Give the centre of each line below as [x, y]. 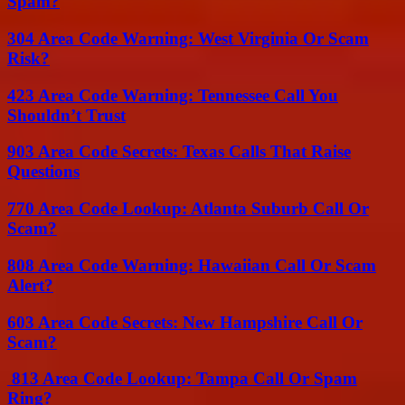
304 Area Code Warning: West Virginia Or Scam [188, 38]
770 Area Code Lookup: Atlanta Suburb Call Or [188, 209]
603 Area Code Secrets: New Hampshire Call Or [185, 322]
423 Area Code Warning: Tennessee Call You [173, 95]
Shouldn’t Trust [66, 115]
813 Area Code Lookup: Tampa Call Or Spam [182, 379]
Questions [43, 172]
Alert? [30, 285]
